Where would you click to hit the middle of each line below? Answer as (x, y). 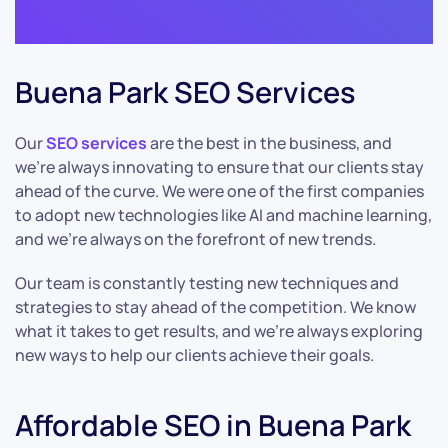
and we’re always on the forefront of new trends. (195, 239)
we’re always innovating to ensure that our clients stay (219, 167)
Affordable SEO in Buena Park (213, 425)
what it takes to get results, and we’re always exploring (219, 331)
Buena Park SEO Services (185, 92)
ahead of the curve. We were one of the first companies (219, 191)
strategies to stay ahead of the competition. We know (215, 307)
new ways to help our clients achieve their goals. (194, 355)
